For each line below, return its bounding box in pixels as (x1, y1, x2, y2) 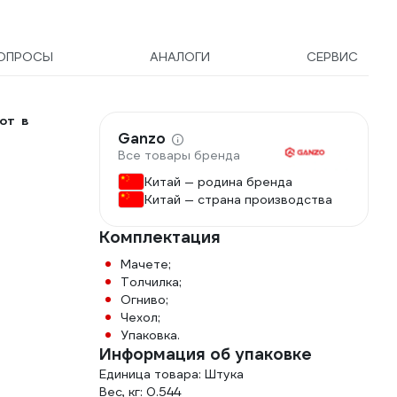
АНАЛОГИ (150, 49, 211, 65)
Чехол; (121, 309, 160, 325)
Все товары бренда (118, 147, 240, 164)
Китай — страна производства (144, 191, 332, 207)
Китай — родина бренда (144, 174, 292, 190)
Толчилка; (121, 274, 182, 290)
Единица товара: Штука (99, 366, 244, 382)
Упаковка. (121, 327, 180, 343)
